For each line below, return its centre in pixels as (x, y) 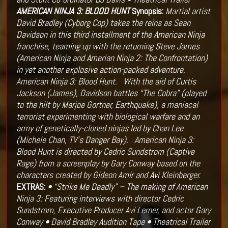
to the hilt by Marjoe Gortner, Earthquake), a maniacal (107, 105)
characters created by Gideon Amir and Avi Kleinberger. (108, 175)
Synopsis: (147, 11)
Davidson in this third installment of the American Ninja (110, 35)
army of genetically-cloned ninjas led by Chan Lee (99, 128)
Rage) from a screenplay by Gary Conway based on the (108, 163)
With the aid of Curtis (159, 81)
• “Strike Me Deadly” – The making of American (127, 187)
